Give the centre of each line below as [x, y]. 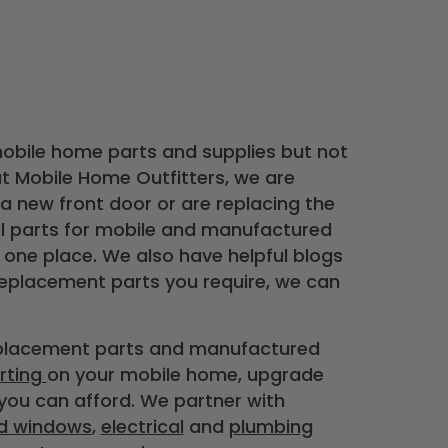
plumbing [270, 426]
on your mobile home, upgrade [185, 374]
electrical [142, 426]
